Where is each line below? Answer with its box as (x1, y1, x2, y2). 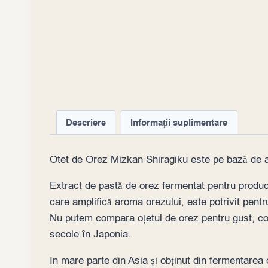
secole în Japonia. (50, 227, 131, 241)
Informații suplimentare (130, 115, 228, 129)
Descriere (65, 115, 106, 129)
